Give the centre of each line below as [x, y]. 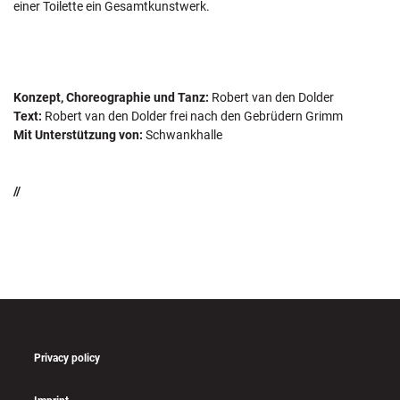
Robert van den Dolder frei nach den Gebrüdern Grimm [192, 116]
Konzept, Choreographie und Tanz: [111, 97]
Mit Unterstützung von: [78, 134]
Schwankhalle [183, 134]
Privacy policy [67, 358]
